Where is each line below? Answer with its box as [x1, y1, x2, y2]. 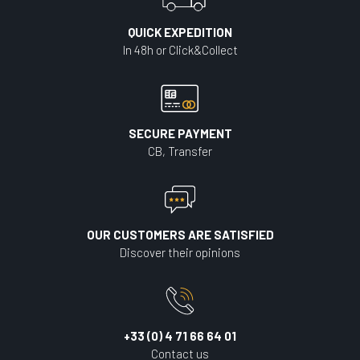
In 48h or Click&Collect [122, 43, 238, 57]
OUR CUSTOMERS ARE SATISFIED [86, 227, 274, 242]
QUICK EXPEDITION [128, 25, 232, 39]
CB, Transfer [148, 144, 212, 158]
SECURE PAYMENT [128, 126, 232, 141]
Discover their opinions [120, 245, 240, 260]
